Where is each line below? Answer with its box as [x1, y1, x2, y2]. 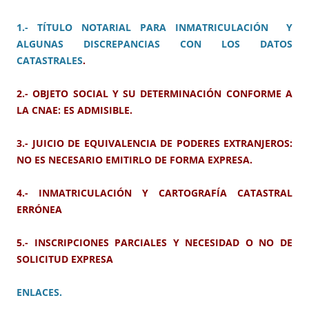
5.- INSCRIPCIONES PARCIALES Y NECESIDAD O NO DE [17, 236, 292, 250]
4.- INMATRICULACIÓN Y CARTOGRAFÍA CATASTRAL [17, 186, 292, 200]
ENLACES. [17, 286, 62, 299]
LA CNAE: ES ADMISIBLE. [17, 103, 132, 117]
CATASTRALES [17, 54, 83, 68]
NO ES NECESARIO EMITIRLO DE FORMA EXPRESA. [17, 153, 252, 167]
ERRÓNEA [17, 203, 62, 217]
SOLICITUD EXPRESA [17, 252, 113, 266]
